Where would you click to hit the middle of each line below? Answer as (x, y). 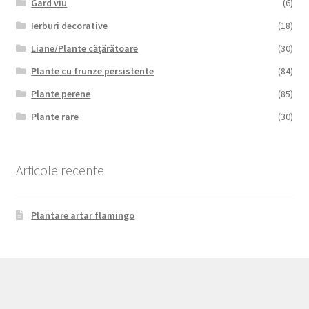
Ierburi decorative (70, 25)
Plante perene (61, 93)
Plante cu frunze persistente (93, 71)
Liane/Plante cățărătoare (85, 48)
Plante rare (55, 116)
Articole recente (60, 170)
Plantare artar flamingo (83, 216)
